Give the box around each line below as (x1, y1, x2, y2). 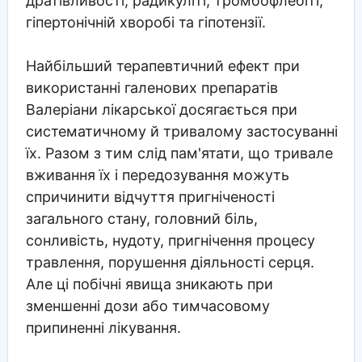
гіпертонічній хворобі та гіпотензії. (25, 13, 266, 31)
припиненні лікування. (25, 318, 181, 336)
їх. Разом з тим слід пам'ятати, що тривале (25, 144, 333, 162)
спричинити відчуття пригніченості (25, 187, 275, 205)
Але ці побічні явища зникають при (25, 275, 273, 293)
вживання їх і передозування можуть (25, 166, 289, 183)
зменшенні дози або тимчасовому (25, 297, 270, 314)
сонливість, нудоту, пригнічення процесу (25, 231, 315, 249)
